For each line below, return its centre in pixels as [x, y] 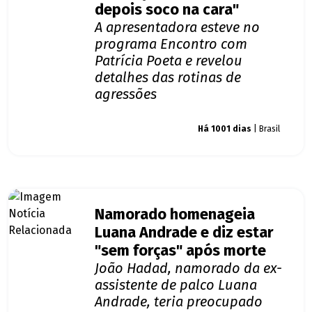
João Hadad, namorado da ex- [188, 268]
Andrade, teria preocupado [179, 302]
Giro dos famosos [139, 129]
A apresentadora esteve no [177, 28]
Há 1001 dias [225, 129]
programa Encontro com [171, 44]
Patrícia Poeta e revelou [169, 61]
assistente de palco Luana [176, 285]
